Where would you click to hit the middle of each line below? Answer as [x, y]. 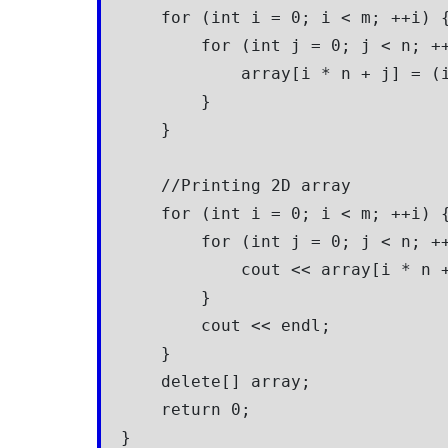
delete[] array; [216, 381]
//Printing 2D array [236, 185]
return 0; [186, 409]
